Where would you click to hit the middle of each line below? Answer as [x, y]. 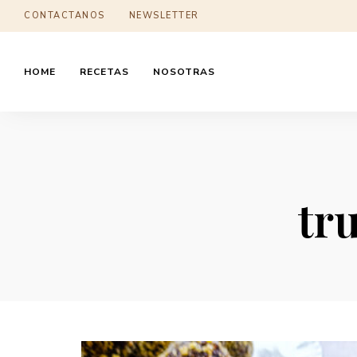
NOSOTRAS [184, 72]
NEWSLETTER [164, 16]
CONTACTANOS [65, 16]
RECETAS [104, 72]
